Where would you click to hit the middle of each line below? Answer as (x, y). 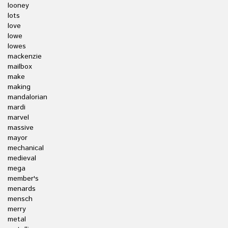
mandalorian (27, 97)
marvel (18, 118)
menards (22, 189)
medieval (22, 158)
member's (23, 179)
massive (21, 128)
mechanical (26, 148)
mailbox (20, 67)
